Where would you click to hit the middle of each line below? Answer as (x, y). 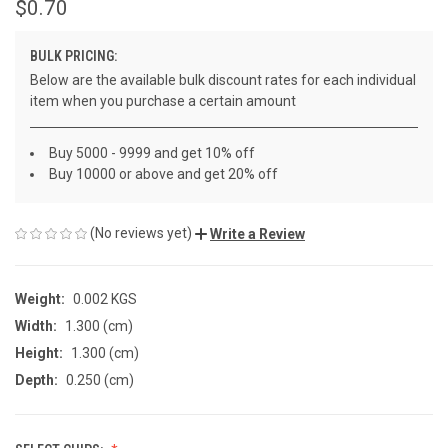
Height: (39, 352)
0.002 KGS (104, 298)
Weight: (40, 298)
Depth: (36, 379)
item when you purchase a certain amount (163, 100)
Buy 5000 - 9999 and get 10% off (152, 152)
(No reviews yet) (141, 232)
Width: (36, 325)
